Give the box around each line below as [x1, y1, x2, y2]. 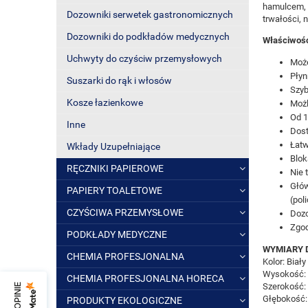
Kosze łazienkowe [67, 97, 143, 108]
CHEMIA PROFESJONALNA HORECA [67, 273, 224, 284]
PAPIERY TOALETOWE [67, 185, 162, 196]
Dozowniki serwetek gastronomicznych [67, 9, 233, 20]
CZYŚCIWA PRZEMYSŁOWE [67, 207, 184, 218]
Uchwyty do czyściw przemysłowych [67, 53, 222, 64]
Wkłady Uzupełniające [67, 141, 160, 152]
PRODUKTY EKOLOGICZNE [67, 295, 182, 306]
